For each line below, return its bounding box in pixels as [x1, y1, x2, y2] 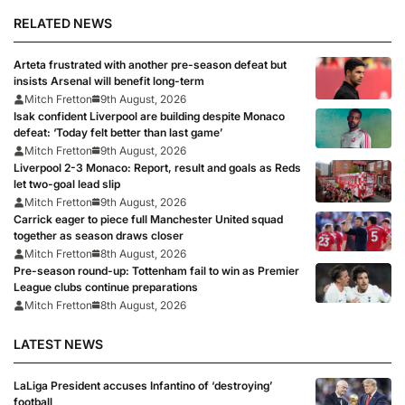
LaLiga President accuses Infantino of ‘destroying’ [14, 378, 272, 392]
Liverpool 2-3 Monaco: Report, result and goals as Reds [14, 161, 301, 175]
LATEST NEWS [14, 335, 103, 352]
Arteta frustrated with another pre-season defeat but [14, 58, 287, 72]
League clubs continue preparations [14, 280, 198, 295]
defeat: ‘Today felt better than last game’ [14, 126, 222, 140]
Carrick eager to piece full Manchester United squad [14, 212, 283, 227]
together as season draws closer [14, 229, 184, 243]
